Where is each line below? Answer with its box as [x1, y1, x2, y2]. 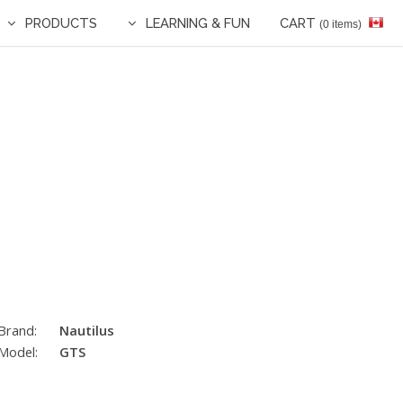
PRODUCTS [25, 15, 98, 31]
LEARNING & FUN [145, 15, 250, 31]
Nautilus [58, 320, 114, 339]
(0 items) [319, 18, 362, 30]
